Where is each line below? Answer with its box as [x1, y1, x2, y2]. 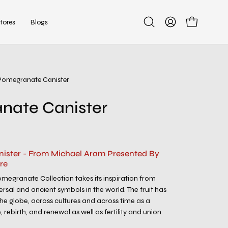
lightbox [166, 101, 195, 110]
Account [163, 34, 192, 43]
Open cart [185, 22, 216, 31]
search [148, 34, 172, 43]
